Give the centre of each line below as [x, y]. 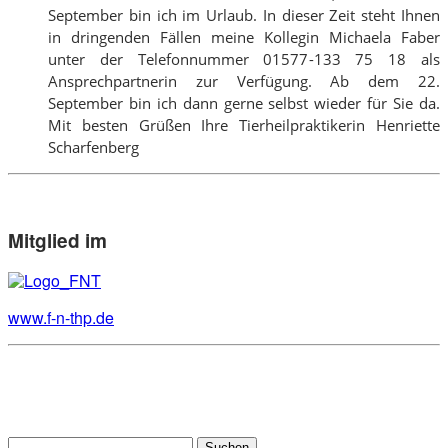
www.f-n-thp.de [61, 317]
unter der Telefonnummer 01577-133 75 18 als [244, 58]
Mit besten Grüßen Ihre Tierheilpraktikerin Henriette [244, 124]
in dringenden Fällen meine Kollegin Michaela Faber [244, 36]
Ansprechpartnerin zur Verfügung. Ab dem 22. [244, 80]
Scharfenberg [93, 146]
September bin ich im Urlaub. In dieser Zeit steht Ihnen [244, 14]
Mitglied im [57, 240]
